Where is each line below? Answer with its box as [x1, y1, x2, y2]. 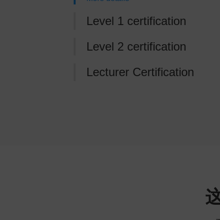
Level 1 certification [86, 14, 186, 27]
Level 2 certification [86, 40, 186, 53]
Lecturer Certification [86, 65, 194, 79]
